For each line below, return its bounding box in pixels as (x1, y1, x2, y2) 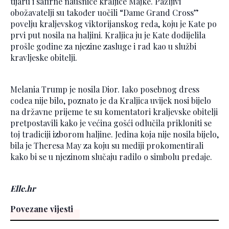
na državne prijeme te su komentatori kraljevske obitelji (10, 106, 218, 117)
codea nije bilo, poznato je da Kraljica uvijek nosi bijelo (10, 95, 211, 106)
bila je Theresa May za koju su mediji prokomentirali (10, 140, 203, 151)
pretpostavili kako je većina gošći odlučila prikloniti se (10, 117, 212, 128)
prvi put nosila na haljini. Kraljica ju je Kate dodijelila (10, 29, 205, 40)
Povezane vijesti (10, 203, 73, 214)
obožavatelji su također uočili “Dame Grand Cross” (10, 7, 199, 18)
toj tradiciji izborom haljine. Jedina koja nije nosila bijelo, (10, 128, 219, 140)
